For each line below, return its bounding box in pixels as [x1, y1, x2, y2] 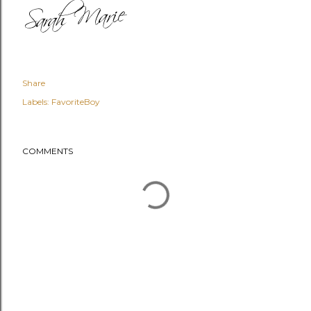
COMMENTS [22, 145, 73, 156]
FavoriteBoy [51, 96, 100, 107]
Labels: [22, 96, 49, 107]
